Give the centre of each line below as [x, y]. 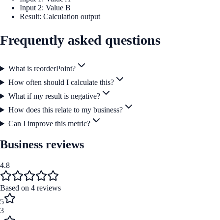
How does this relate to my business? [65, 110]
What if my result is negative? [54, 96]
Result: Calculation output [60, 16]
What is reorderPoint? [42, 69]
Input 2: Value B [45, 7]
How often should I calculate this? [61, 82]
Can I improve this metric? [49, 124]
